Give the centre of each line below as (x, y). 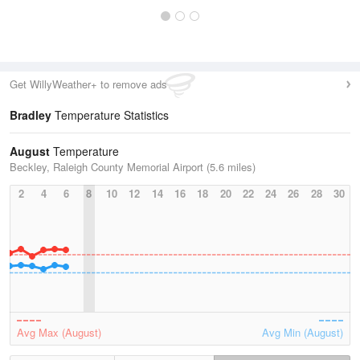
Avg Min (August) (303, 332)
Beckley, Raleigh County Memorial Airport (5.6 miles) (133, 167)
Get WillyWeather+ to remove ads (88, 84)
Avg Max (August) (59, 332)
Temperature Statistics (110, 115)
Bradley (31, 115)
